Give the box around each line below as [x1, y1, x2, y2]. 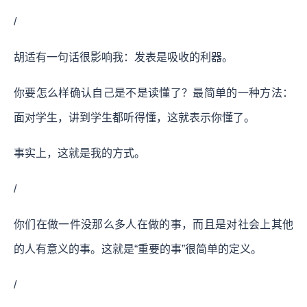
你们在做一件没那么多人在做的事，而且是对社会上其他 [14, 218, 293, 230]
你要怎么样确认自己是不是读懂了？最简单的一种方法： [14, 86, 293, 99]
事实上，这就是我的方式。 [14, 147, 145, 159]
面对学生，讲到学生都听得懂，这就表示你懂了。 [14, 111, 255, 123]
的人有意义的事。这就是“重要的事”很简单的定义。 [14, 243, 262, 255]
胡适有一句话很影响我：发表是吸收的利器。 [14, 51, 233, 63]
